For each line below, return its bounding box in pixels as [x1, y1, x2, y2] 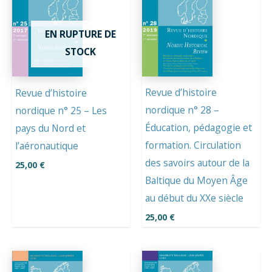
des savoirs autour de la [145, 156, 250, 170]
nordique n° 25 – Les [15, 103, 107, 117]
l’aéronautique [15, 138, 78, 152]
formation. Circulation [145, 138, 241, 152]
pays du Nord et [15, 121, 86, 135]
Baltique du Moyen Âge [145, 174, 248, 188]
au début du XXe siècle [145, 191, 243, 205]
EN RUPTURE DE [45, 27, 117, 41]
